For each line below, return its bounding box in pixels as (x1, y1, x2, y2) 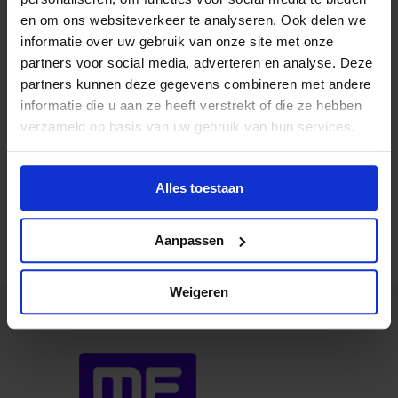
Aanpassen (154, 232, 224, 248)
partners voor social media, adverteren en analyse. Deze (20, 54, 373, 70)
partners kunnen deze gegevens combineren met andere (20, 76, 371, 92)
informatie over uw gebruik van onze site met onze (20, 33, 334, 49)
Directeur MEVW (155, 134, 243, 148)
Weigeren (170, 284, 228, 300)
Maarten (170, 109, 228, 127)
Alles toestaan (155, 180, 243, 196)
